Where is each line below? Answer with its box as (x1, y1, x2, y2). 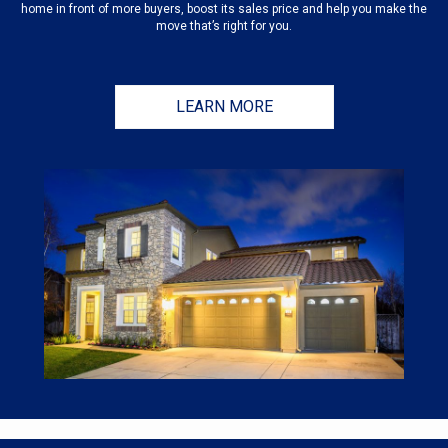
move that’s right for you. (156, 19, 292, 34)
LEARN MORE (175, 97, 273, 117)
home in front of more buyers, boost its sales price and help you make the (21, 2, 427, 17)
